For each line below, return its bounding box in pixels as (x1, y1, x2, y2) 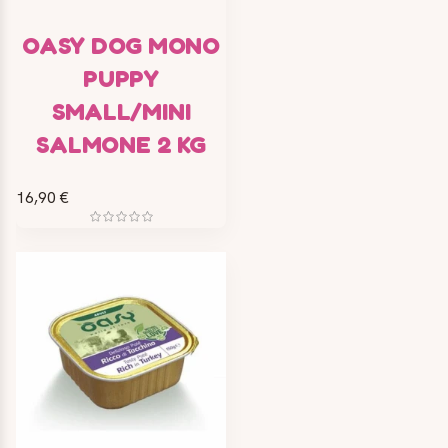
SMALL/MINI (51, 97, 191, 127)
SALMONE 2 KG (36, 130, 206, 160)
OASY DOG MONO (22, 31, 220, 61)
